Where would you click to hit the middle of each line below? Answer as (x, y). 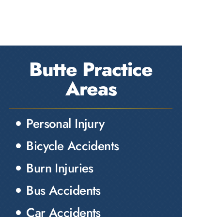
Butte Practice (91, 69)
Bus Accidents (63, 190)
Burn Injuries (60, 168)
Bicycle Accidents (73, 146)
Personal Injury (65, 124)
